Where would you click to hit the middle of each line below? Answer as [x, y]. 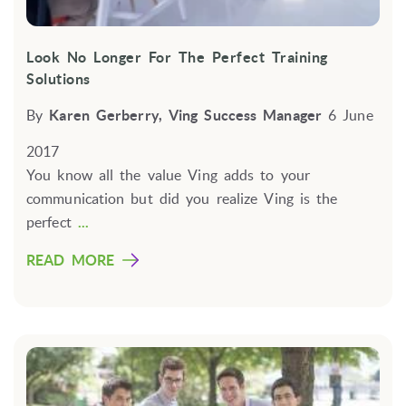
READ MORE [70, 261]
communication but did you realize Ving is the [182, 199]
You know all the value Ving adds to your [169, 175]
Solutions [58, 79]
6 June [351, 116]
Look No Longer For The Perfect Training [177, 58]
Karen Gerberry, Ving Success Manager [185, 116]
